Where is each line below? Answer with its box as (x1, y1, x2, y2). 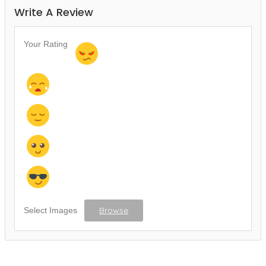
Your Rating (24, 39, 68, 49)
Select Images (24, 205, 77, 216)
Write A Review (14, 5, 93, 20)
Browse (99, 205, 128, 216)
